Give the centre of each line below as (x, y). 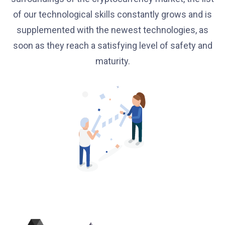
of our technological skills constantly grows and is (113, 14)
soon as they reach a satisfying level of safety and (113, 45)
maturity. (113, 61)
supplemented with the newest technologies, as (113, 30)
